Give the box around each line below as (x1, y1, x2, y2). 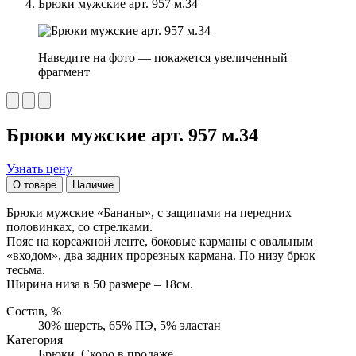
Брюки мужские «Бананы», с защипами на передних (6, 205, 292, 219)
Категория (6, 332, 63, 346)
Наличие (72, 178, 114, 191)
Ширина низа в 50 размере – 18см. (6, 277, 193, 291)
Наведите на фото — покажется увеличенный (38, 51, 288, 64)
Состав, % (6, 304, 61, 318)
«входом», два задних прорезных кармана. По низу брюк (6, 248, 315, 262)
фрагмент (38, 65, 90, 79)
